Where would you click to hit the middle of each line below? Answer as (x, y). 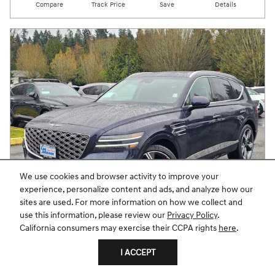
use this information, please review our (93, 215)
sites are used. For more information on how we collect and (131, 203)
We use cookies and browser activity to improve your (119, 177)
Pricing (80, 255)
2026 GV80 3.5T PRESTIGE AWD (98, 236)
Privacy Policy (192, 215)
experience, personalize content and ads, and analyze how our (136, 190)
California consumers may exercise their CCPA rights (119, 228)
